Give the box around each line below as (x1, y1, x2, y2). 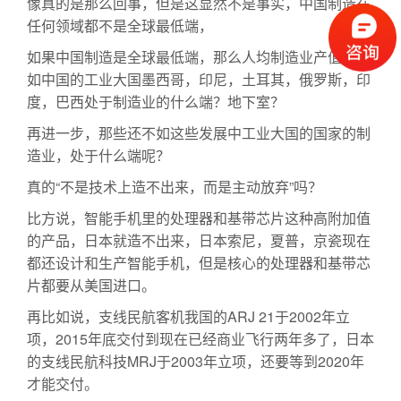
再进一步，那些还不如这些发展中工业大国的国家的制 (27, 123, 371, 143)
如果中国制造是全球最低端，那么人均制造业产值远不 (27, 47, 371, 67)
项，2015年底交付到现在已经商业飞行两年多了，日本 (27, 328, 374, 349)
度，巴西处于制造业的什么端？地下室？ (27, 91, 285, 112)
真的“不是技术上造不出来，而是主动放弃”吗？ (27, 176, 322, 197)
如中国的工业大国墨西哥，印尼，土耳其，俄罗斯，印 (27, 69, 371, 90)
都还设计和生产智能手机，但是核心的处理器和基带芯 (27, 252, 371, 273)
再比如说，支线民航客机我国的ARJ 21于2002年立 (27, 306, 350, 327)
